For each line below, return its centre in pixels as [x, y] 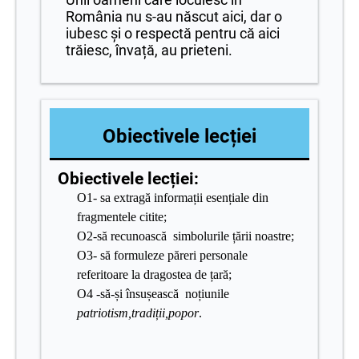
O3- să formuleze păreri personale [162, 255]
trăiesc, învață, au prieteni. [149, 50]
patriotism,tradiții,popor [138, 313]
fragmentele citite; [122, 217]
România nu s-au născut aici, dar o [174, 16]
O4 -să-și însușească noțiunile [153, 294]
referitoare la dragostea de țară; [154, 274]
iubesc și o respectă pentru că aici [173, 33]
